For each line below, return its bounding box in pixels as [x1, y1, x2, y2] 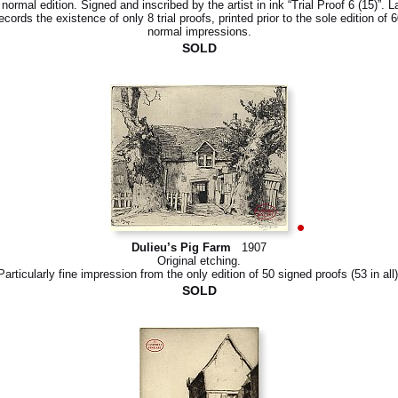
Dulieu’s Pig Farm [131, 241, 231, 254]
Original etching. [157, 254, 241, 267]
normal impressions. [147, 25, 251, 38]
